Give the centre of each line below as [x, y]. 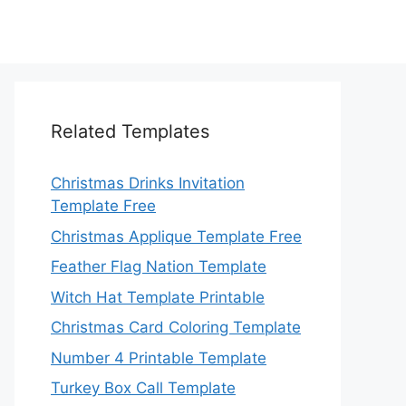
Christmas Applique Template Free [176, 236]
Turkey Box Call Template [143, 388]
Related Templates [130, 131]
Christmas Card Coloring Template [176, 327]
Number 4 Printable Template [159, 358]
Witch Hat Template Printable [158, 297]
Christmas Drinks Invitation [148, 183]
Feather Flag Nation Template [159, 266]
